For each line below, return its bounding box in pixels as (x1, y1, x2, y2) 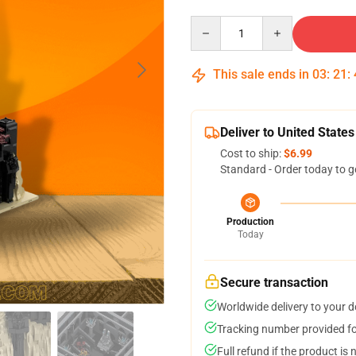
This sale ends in (210, 67, 312, 82)
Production (226, 216, 274, 227)
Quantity (190, 17, 234, 29)
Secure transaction (220, 275, 328, 290)
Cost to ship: (220, 147, 284, 160)
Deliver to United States (220, 125, 354, 140)
